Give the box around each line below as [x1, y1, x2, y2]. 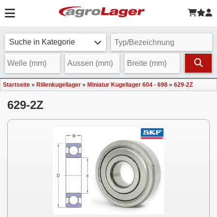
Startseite [3, 81, 30, 88]
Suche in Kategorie [9, 38, 75, 46]
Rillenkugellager [36, 81, 81, 88]
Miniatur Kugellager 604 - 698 [87, 81, 168, 88]
